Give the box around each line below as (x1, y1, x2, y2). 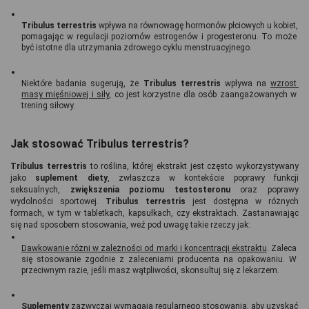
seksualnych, (10, 184, 70, 195)
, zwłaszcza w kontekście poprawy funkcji (107, 172, 299, 183)
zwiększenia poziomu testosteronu (70, 184, 230, 195)
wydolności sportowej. (10, 196, 106, 206)
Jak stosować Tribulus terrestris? (10, 137, 189, 150)
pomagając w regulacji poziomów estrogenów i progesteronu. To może (21, 31, 297, 41)
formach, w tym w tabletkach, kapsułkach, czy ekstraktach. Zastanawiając (10, 208, 299, 218)
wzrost (270, 78, 297, 88)
